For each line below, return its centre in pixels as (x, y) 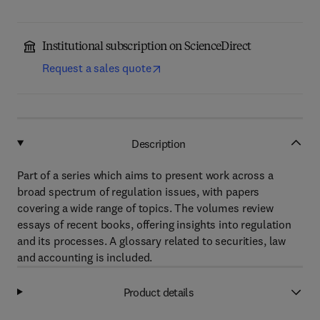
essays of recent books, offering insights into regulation (155, 224)
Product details (159, 292)
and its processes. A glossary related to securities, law (152, 241)
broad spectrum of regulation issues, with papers (139, 191)
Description (159, 143)
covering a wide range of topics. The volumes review (145, 208)
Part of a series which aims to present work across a (145, 175)
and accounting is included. (85, 257)
